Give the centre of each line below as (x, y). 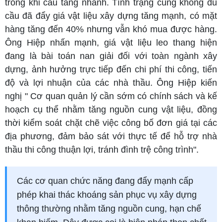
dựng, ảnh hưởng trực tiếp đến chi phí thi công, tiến (111, 69)
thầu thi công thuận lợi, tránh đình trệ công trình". (102, 149)
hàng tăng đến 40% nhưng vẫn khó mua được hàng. (111, 29)
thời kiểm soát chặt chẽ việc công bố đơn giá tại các (111, 123)
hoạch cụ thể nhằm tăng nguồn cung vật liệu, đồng (111, 109)
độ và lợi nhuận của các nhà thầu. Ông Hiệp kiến (111, 83)
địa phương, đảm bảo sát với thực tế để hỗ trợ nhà (111, 136)
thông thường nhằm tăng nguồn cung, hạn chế (109, 208)
